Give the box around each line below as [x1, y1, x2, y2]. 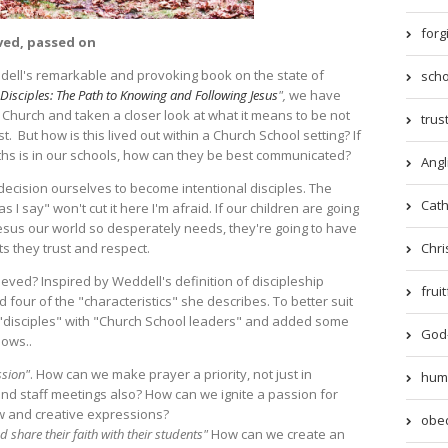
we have [286, 86, 341, 105]
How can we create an [208, 425, 345, 444]
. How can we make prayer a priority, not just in [30, 365, 312, 384]
